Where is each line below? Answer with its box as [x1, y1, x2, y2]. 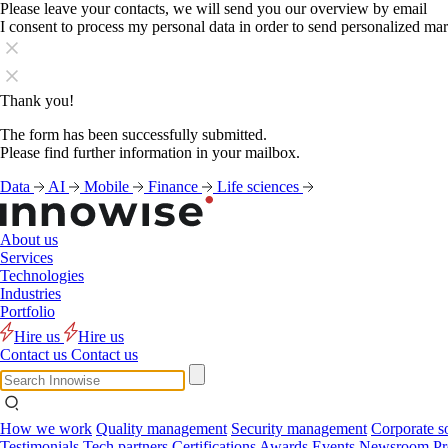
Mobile [84, 178, 133, 195]
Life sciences [217, 178, 303, 195]
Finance [148, 178, 202, 195]
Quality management [96, 420, 227, 437]
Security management [231, 420, 367, 437]
